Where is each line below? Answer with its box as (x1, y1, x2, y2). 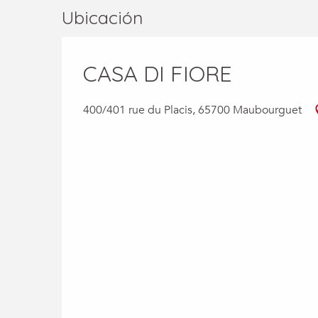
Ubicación (62, 6, 143, 28)
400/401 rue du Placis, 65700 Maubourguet (83, 102, 302, 118)
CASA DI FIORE (83, 59, 232, 87)
